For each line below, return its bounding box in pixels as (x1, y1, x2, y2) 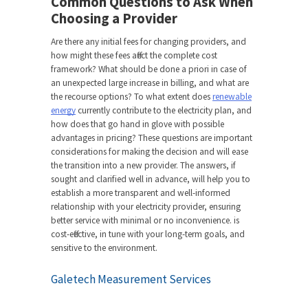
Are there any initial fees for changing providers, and (51, 35, 246, 47)
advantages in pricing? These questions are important (51, 131, 252, 144)
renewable (212, 90, 252, 102)
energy (51, 104, 76, 116)
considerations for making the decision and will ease (51, 145, 248, 157)
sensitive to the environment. (51, 241, 157, 254)
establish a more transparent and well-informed (51, 186, 230, 199)
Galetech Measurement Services (51, 271, 211, 287)
